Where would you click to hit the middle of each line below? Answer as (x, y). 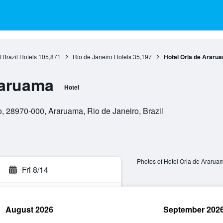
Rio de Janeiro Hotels (102, 56)
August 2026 (29, 209)
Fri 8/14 (35, 169)
